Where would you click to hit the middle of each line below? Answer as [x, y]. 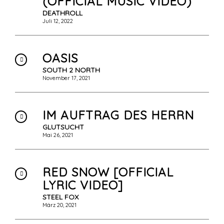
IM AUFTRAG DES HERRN [118, 115]
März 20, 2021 [59, 205]
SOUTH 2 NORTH [71, 70]
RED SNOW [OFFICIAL [108, 172]
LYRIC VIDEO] [83, 185]
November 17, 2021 [66, 78]
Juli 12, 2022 [58, 21]
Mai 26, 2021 [58, 135]
